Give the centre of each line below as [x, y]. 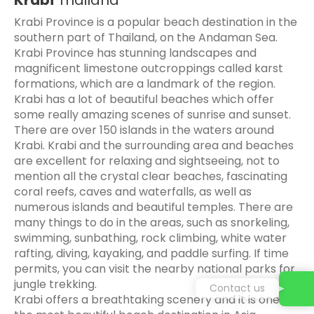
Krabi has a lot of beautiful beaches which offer [144, 99]
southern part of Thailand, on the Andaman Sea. [146, 37]
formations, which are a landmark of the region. [145, 83]
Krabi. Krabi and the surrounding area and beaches [154, 145]
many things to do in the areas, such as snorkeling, [152, 222]
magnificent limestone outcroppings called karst [149, 68]
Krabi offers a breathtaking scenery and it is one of [154, 299]
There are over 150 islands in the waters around [144, 130]
